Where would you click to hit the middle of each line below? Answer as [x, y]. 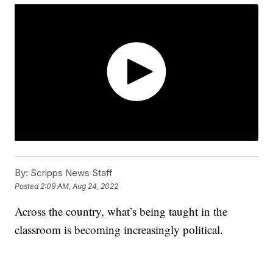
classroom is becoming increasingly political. [121, 230]
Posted [28, 186]
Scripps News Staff [71, 173]
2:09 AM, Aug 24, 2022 [80, 186]
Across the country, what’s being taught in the [121, 211]
